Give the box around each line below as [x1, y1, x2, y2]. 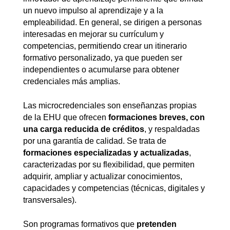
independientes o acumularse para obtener [23, 65, 179, 74]
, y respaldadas [144, 124, 200, 133]
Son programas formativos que [23, 219, 137, 228]
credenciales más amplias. [23, 77, 120, 86]
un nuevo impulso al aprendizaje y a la [23, 6, 163, 15]
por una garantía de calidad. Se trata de [23, 136, 166, 145]
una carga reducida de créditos [23, 124, 144, 133]
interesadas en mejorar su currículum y [23, 30, 164, 39]
